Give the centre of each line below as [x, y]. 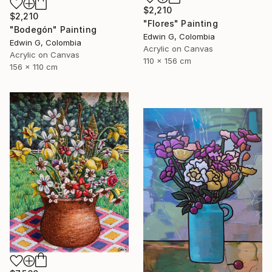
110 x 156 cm [167, 60]
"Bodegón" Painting [53, 29]
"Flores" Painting [181, 23]
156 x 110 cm [34, 66]
